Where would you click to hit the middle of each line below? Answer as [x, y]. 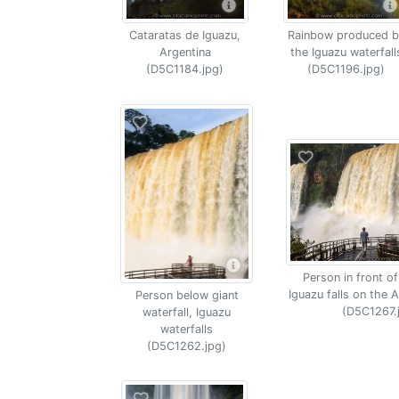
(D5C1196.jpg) [346, 69]
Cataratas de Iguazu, [185, 35]
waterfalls [187, 329]
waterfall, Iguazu [187, 312]
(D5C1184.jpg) [185, 69]
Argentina [185, 52]
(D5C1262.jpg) [187, 346]
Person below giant [187, 295]
